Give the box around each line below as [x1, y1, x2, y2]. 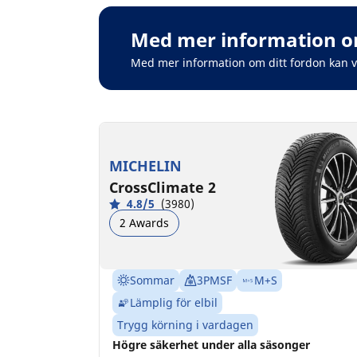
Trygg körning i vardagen [117, 317, 253, 332]
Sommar [130, 273, 175, 288]
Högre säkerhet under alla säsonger [112, 337, 310, 352]
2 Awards [120, 215, 169, 230]
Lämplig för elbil [130, 295, 218, 310]
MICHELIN [109, 156, 182, 175]
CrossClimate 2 [109, 178, 216, 197]
